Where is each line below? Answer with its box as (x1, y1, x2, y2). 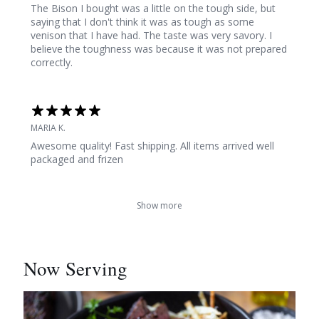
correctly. (31, 56, 73, 70)
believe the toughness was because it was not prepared (31, 42, 287, 56)
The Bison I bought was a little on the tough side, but (31, 1, 276, 16)
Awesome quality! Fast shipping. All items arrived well (31, 139, 274, 153)
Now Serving (23, 256, 127, 282)
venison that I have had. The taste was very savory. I (31, 28, 272, 43)
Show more (137, 199, 182, 212)
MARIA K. (31, 122, 66, 135)
